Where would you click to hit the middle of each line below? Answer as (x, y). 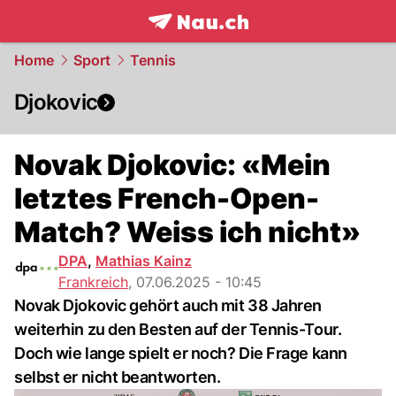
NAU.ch (255, 41)
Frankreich (93, 282)
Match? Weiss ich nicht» (187, 232)
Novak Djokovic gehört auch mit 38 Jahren (168, 305)
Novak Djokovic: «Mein (172, 165)
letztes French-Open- (167, 198)
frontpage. (187, 41)
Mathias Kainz (144, 261)
